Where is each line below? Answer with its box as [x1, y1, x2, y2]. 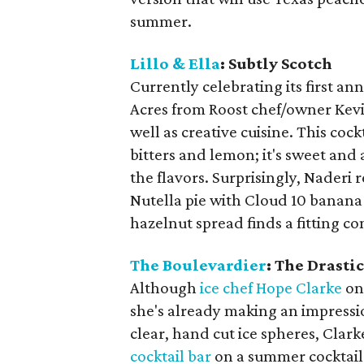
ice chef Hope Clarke [200, 278, 343, 297]
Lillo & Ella [130, 54, 221, 73]
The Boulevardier [130, 255, 267, 275]
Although [130, 278, 201, 297]
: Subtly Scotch [220, 54, 333, 73]
